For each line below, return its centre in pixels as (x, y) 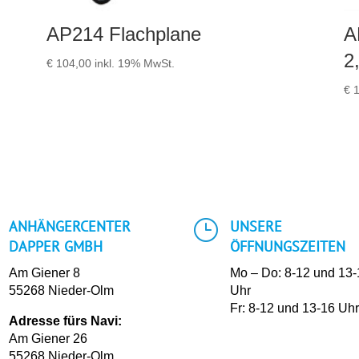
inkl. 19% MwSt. (134, 63)
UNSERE (256, 226)
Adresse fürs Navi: (65, 321)
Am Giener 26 (48, 338)
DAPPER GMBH (55, 246)
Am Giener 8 (44, 272)
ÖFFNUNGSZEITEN (288, 246)
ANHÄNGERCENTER (69, 226)
